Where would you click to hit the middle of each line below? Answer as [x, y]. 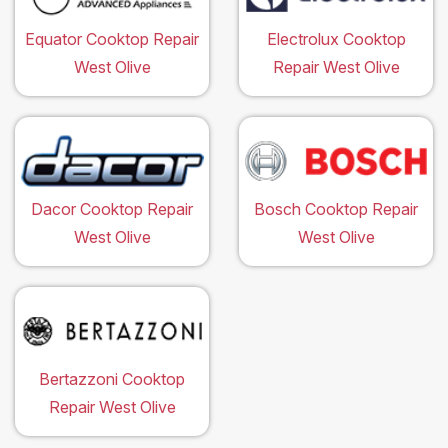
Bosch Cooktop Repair [336, 208]
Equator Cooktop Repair [112, 38]
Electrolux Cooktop [336, 38]
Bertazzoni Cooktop [112, 378]
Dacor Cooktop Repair [112, 208]
